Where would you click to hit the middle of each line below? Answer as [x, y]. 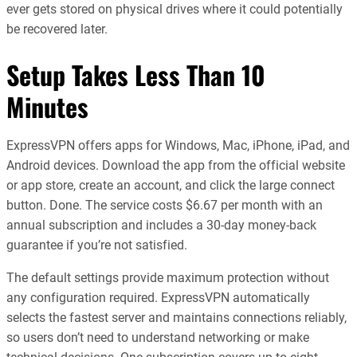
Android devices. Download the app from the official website [176, 166]
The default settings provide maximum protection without [168, 278]
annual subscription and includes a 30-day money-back [161, 226]
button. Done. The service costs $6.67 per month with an [165, 206]
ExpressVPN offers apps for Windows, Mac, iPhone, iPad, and [178, 146]
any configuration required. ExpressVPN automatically [158, 298]
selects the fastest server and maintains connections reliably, [177, 318]
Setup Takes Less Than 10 [136, 74]
